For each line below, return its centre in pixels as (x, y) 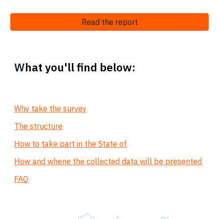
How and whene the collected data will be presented (108, 161)
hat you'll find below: (80, 67)
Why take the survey (51, 109)
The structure (39, 126)
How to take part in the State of (71, 144)
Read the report (109, 22)
